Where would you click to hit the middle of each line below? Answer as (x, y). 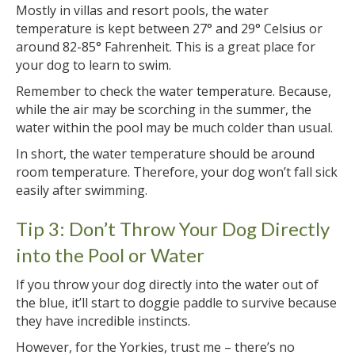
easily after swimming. (82, 190)
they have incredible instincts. (103, 321)
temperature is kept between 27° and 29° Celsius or (169, 28)
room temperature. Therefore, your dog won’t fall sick (177, 172)
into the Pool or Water (110, 254)
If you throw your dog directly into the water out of (167, 284)
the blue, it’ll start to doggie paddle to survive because (176, 302)
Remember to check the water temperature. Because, (174, 91)
